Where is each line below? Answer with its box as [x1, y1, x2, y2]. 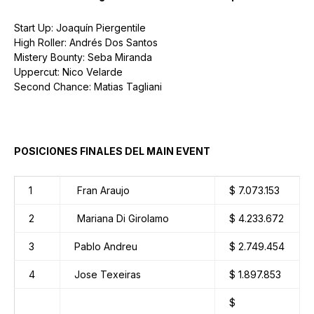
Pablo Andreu [74, 240, 137, 253]
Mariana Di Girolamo [74, 212, 169, 225]
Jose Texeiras [74, 268, 141, 281]
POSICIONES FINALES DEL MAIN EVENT [14, 145, 210, 158]
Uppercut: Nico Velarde [14, 66, 123, 78]
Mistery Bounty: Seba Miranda [14, 51, 152, 64]
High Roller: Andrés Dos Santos [14, 36, 158, 49]
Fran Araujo [74, 184, 130, 197]
